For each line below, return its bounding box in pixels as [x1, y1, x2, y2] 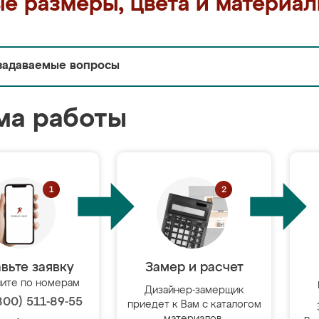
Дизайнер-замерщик [144, 286, 244, 296]
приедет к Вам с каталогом [127, 300, 261, 310]
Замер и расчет [145, 261, 244, 274]
